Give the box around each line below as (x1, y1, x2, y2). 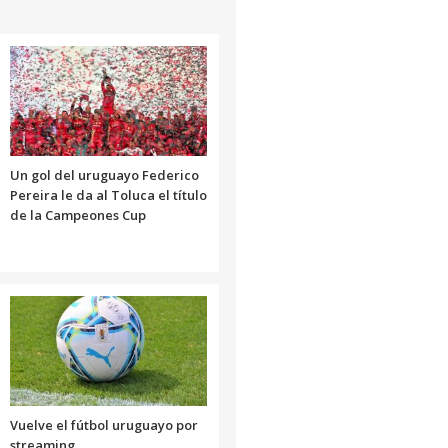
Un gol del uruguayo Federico (9, 165, 199, 184)
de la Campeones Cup (9, 205, 146, 224)
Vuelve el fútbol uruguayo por (9, 415, 198, 434)
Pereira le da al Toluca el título (9, 185, 207, 204)
